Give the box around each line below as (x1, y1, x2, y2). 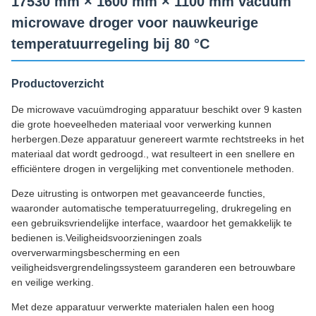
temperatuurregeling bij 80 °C (11, 36, 209, 51)
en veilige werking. (11, 276, 94, 288)
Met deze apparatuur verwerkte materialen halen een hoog (11, 301, 274, 312)
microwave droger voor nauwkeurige (11, 15, 258, 30)
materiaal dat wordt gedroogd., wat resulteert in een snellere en (11, 148, 295, 159)
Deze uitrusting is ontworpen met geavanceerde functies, (11, 188, 265, 199)
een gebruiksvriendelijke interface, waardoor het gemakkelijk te (11, 217, 292, 229)
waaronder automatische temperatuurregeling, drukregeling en (11, 202, 291, 214)
